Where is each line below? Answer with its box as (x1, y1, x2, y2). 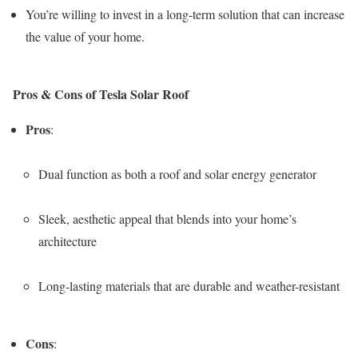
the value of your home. (26, 27, 145, 45)
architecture (38, 232, 97, 249)
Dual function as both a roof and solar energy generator (38, 165, 316, 182)
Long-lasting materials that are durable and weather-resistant (38, 276, 340, 294)
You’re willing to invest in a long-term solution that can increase (26, 5, 344, 22)
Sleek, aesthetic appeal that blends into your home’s (38, 209, 296, 227)
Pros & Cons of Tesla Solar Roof (13, 84, 189, 103)
